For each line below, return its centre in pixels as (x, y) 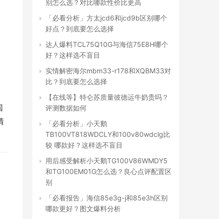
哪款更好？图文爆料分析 (83, 208)
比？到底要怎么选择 (76, 81)
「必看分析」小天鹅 (76, 123)
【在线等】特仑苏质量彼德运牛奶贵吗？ (107, 97)
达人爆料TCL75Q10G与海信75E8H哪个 (107, 44)
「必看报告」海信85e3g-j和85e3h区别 (107, 198)
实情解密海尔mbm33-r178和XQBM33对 (108, 71)
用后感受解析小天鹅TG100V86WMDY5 (107, 161)
